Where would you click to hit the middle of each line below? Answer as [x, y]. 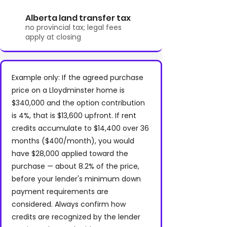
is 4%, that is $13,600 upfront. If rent [74, 116]
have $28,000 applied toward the [70, 154]
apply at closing [53, 37]
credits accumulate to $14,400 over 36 [80, 128]
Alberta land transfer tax [78, 18]
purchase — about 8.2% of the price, [75, 166]
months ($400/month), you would [73, 141]
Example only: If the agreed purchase [78, 78]
